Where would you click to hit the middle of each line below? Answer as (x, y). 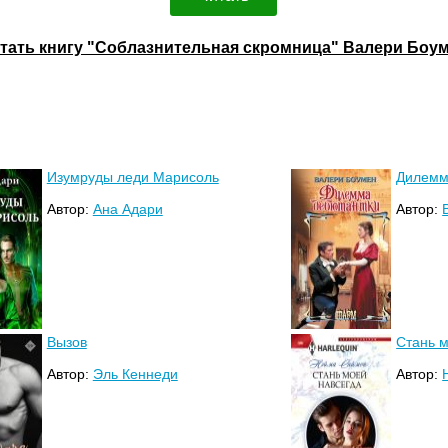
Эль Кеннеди (135, 374)
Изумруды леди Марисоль (132, 177)
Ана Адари (127, 209)
